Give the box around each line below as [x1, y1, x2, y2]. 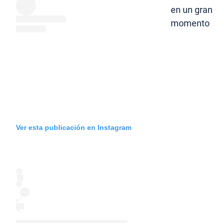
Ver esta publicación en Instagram [16, 123, 131, 131]
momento [171, 18, 210, 29]
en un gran [171, 4, 213, 15]
